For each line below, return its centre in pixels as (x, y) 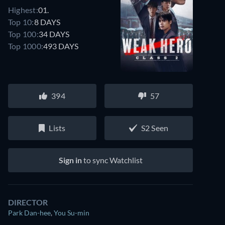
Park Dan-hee (29, 213)
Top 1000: (26, 46)
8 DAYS (47, 22)
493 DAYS (61, 46)
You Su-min (72, 213)
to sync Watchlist (112, 160)
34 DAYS (54, 34)
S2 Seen (155, 128)
